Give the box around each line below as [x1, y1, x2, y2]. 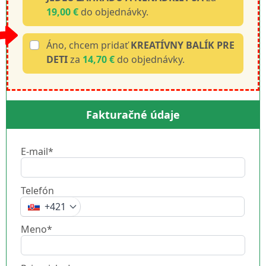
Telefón [21, 183, 54, 197]
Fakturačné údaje [86, 107, 180, 122]
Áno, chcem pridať [46, 39, 131, 52]
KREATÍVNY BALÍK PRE [131, 39, 235, 52]
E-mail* [21, 144, 53, 158]
